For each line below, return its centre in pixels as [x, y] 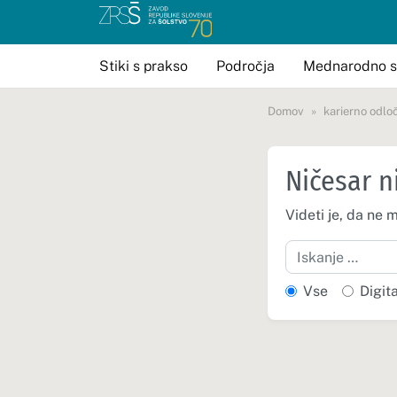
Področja [245, 66]
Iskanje [308, 249]
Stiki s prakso [144, 66]
